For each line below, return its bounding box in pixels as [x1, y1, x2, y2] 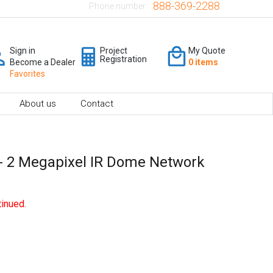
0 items [188, 57, 218, 67]
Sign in [10, 45, 35, 55]
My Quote [188, 45, 225, 55]
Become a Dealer [10, 57, 76, 67]
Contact [80, 97, 113, 109]
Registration [100, 54, 147, 64]
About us [19, 97, 56, 109]
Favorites [10, 68, 45, 79]
